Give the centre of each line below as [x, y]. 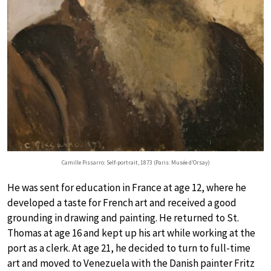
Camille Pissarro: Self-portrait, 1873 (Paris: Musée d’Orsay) [135, 162]
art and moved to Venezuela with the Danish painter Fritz [131, 263]
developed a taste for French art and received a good [122, 202]
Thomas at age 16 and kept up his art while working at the [131, 233]
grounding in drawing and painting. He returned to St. [123, 217]
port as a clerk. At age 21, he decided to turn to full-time [129, 248]
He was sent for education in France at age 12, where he [127, 187]
